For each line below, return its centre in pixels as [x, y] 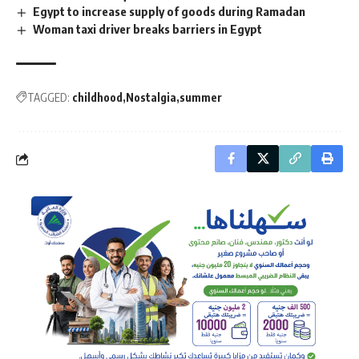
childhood [97, 98]
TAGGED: [48, 98]
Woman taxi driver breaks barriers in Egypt [148, 29]
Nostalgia [151, 98]
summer [201, 98]
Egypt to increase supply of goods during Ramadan [169, 12]
